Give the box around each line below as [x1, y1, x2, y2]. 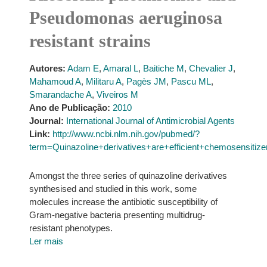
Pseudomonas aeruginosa [29, 8, 222, 27]
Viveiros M [96, 89, 138, 100]
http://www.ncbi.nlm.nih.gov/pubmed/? [52, 129, 200, 139]
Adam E [67, 63, 99, 73]
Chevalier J [188, 63, 233, 73]
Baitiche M [142, 63, 184, 73]
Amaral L [103, 63, 138, 73]
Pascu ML [170, 76, 211, 86]
